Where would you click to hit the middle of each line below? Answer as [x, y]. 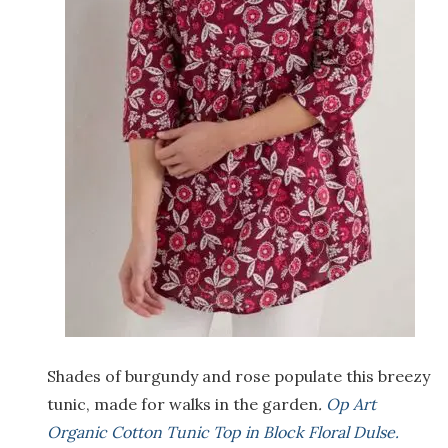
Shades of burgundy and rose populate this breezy [238, 375]
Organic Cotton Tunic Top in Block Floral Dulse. [223, 431]
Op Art [351, 403]
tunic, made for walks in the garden [182, 403]
